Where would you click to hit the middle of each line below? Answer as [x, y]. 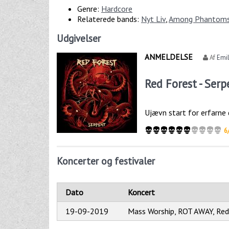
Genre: [89, 9]
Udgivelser [79, 39]
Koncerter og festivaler [106, 161]
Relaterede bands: [109, 19]
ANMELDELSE [169, 57]
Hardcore [117, 9]
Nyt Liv [153, 19]
